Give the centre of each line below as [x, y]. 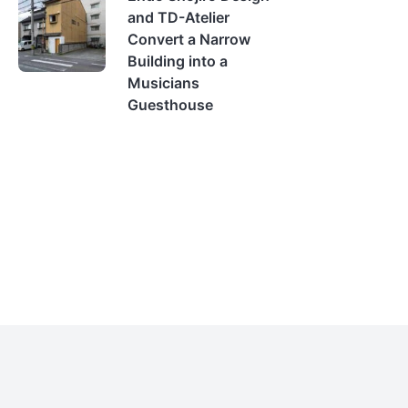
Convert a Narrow [189, 39]
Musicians [163, 83]
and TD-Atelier [178, 17]
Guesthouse [170, 105]
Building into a [178, 61]
